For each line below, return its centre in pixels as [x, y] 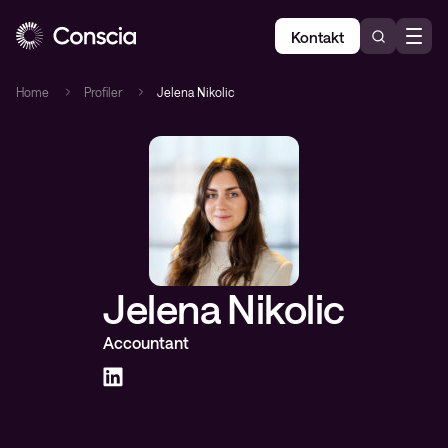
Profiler [103, 92]
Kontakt [317, 37]
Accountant [146, 342]
